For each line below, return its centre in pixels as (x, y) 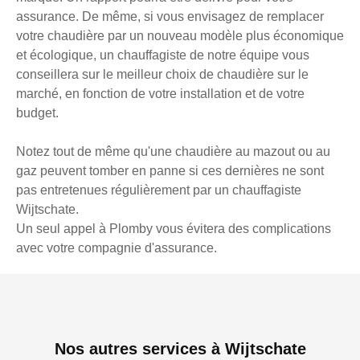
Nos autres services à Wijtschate (180, 349)
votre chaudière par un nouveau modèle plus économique (180, 36)
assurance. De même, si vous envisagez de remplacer (170, 17)
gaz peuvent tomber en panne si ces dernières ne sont (170, 171)
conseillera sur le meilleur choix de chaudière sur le (162, 75)
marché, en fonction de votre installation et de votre (160, 94)
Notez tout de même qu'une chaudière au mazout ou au (173, 152)
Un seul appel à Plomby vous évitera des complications (174, 229)
